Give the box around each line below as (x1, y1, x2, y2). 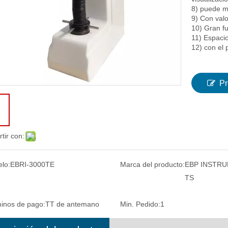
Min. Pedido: (120, 200, 161, 208)
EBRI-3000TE (10, 160, 54, 168)
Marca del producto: (120, 160, 185, 168)
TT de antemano (45, 200, 99, 208)
